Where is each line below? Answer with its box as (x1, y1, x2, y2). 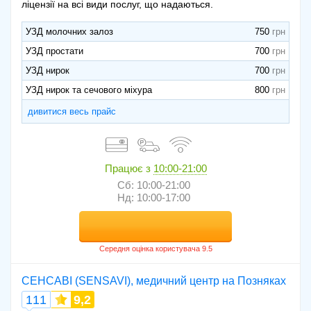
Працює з (104, 162, 153, 175)
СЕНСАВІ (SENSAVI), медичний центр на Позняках (22, 275, 286, 287)
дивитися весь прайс (28, 106, 116, 117)
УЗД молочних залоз (26, 26, 113, 37)
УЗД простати (26, 46, 83, 57)
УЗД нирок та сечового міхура (26, 85, 152, 96)
